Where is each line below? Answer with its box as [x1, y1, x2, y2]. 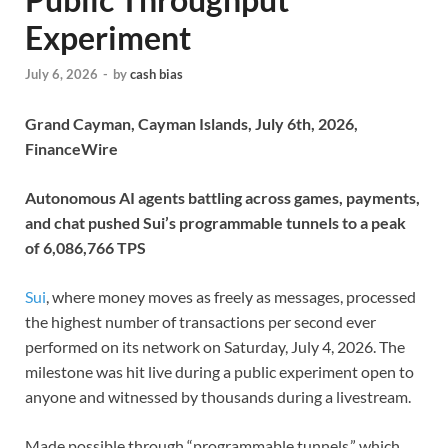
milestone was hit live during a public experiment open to [25, 361, 414, 381]
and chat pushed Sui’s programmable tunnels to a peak [25, 212, 406, 232]
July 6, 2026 [25, 65, 98, 82]
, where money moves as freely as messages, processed [46, 286, 416, 306]
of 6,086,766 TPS [25, 237, 146, 257]
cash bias [130, 65, 183, 82]
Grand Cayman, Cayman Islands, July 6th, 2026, [25, 113, 358, 133]
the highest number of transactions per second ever [25, 311, 376, 331]
